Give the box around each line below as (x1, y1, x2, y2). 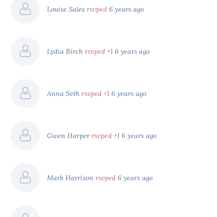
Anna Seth (47, 89, 82, 98)
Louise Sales (47, 4, 87, 14)
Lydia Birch (47, 46, 85, 56)
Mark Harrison (47, 173, 96, 182)
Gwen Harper (47, 131, 92, 140)
